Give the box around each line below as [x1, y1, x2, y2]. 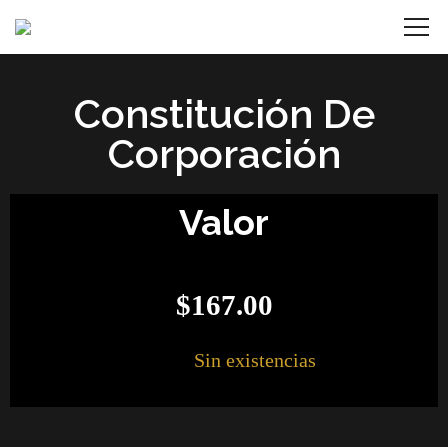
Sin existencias [193, 348, 316, 371]
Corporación [107, 130, 341, 177]
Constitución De [73, 90, 375, 137]
